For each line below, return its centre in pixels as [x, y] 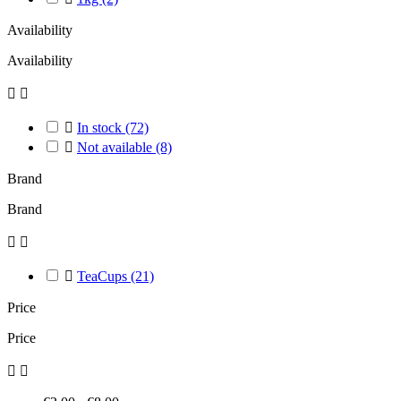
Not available [116, 147]
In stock [101, 128]
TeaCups [104, 276]
